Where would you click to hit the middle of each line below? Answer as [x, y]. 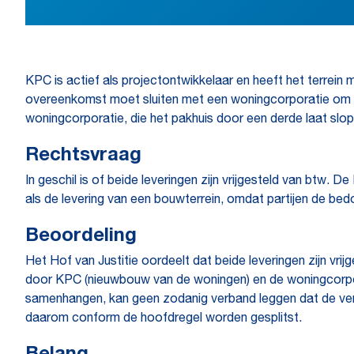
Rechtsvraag [83, 156]
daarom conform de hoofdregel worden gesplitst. [164, 319]
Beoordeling [81, 237]
